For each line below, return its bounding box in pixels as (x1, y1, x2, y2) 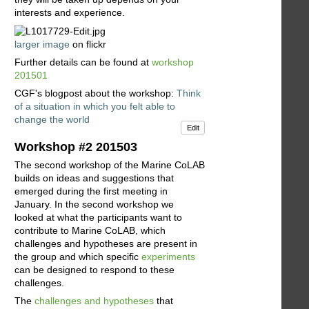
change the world (14, 114, 90, 126)
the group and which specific (14, 250, 141, 262)
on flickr (70, 39, 106, 50)
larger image (14, 39, 70, 50)
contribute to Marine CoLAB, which (14, 224, 166, 236)
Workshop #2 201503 (14, 139, 137, 154)
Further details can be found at (14, 57, 152, 68)
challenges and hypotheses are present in (14, 237, 197, 249)
